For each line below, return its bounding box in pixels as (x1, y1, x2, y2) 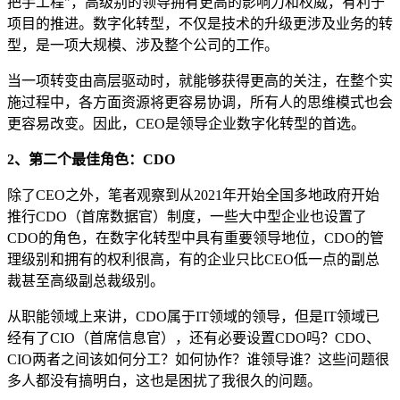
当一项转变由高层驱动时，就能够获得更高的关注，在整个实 (7, 72, 393, 88)
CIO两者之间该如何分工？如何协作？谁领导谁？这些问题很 (7, 351, 389, 367)
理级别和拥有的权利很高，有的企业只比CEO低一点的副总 (7, 251, 379, 267)
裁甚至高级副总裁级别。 (7, 272, 164, 288)
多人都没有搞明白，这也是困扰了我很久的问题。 (7, 372, 321, 388)
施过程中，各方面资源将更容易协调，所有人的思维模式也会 (7, 94, 393, 110)
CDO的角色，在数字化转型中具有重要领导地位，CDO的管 (7, 229, 384, 246)
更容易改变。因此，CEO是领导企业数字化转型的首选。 (7, 115, 365, 131)
